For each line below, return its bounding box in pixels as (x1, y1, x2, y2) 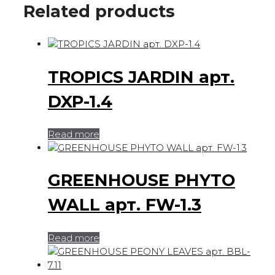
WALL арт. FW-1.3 (48, 195, 201, 215)
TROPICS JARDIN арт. (48, 66, 234, 87)
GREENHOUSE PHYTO (48, 170, 235, 191)
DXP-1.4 (48, 91, 112, 112)
